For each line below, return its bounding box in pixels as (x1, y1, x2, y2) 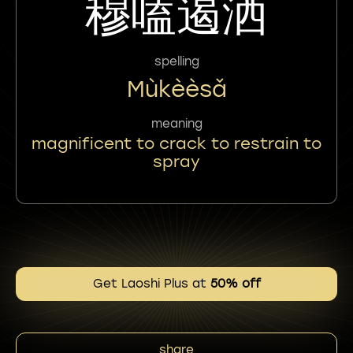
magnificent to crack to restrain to (32, 133, 321, 153)
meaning (150, 116, 203, 131)
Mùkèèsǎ (126, 75, 227, 102)
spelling (154, 54, 199, 69)
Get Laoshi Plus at (92, 277, 210, 291)
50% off (210, 277, 261, 291)
